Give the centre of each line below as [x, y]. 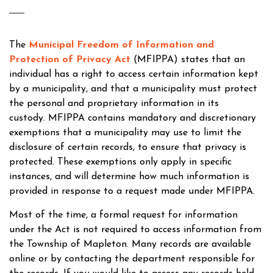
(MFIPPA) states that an [188, 60]
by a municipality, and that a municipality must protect [133, 89]
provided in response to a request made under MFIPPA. [132, 191]
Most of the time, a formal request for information [123, 215]
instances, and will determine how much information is [129, 177]
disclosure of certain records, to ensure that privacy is [128, 147]
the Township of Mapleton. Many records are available [130, 244]
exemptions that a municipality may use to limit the [125, 133]
